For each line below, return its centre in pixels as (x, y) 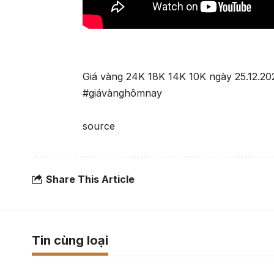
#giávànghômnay (123, 93)
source (99, 126)
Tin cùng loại (70, 241)
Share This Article (90, 179)
